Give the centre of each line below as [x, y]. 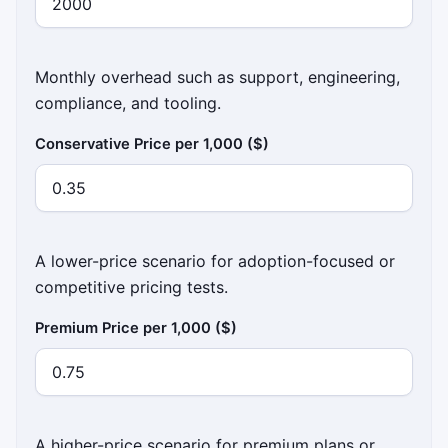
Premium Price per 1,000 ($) [136, 327]
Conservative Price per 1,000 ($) [152, 143]
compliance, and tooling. [128, 102]
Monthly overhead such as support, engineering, [218, 76]
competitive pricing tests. [132, 286]
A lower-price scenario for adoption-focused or [215, 260]
